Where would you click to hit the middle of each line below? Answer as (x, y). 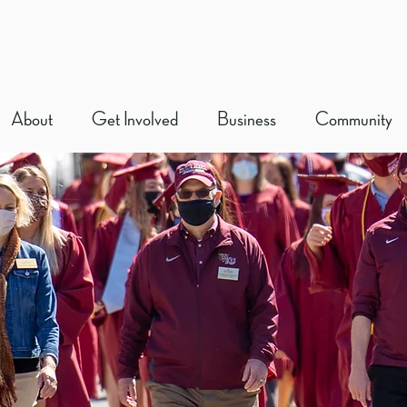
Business (247, 120)
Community (354, 120)
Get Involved (135, 120)
